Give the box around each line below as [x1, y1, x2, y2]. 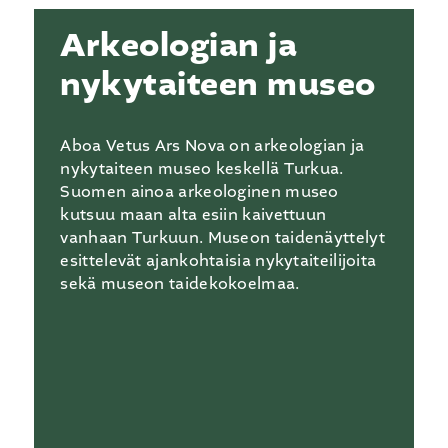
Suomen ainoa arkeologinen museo [60, 181, 339, 203]
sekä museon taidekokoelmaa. [60, 273, 300, 295]
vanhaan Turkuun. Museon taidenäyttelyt [60, 227, 385, 249]
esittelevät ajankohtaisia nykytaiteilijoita [60, 250, 377, 272]
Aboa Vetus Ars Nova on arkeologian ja [60, 135, 365, 157]
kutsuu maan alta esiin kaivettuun [60, 204, 327, 226]
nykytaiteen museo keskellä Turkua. [60, 158, 344, 180]
